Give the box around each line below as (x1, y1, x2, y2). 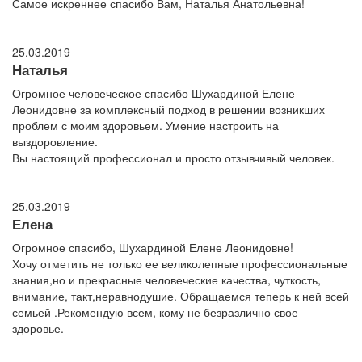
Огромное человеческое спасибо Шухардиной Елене (12, 85, 295, 102)
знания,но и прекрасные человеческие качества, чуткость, (12, 271, 321, 288)
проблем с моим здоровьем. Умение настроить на (12, 117, 279, 134)
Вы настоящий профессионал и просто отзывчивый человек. (12, 149, 335, 166)
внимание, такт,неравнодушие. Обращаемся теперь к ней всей (12, 288, 349, 305)
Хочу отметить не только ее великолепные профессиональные (12, 255, 347, 272)
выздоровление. (12, 133, 98, 150)
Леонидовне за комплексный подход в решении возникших (12, 101, 325, 118)
